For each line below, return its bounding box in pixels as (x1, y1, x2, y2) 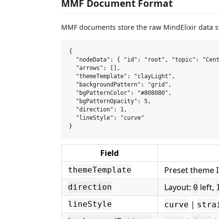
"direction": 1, (69, 106, 127, 113)
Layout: (164, 181, 193, 193)
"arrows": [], (69, 65, 120, 71)
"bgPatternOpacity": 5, (69, 98, 151, 105)
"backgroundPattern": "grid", (69, 81, 172, 88)
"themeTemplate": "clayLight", (69, 73, 175, 80)
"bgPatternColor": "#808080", (69, 89, 172, 96)
